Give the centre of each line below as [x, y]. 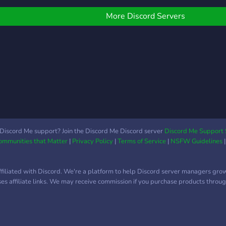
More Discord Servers [146, 16]
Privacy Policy [92, 141]
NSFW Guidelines [196, 141]
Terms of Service [142, 141]
